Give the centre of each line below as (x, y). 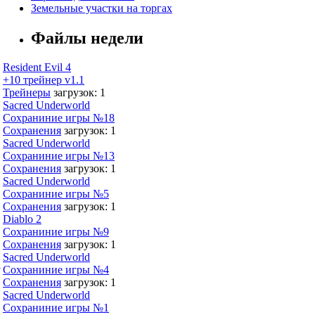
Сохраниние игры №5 (56, 194)
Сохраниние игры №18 (59, 118)
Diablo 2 (22, 219)
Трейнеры (27, 93)
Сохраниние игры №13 (59, 156)
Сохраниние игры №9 (56, 232)
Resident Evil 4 (37, 67)
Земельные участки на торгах (102, 8)
